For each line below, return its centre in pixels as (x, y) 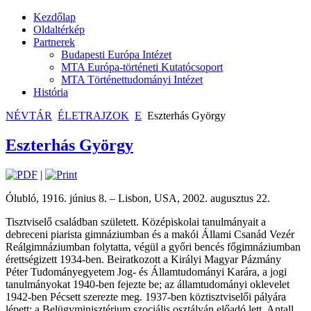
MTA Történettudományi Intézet (132, 79)
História (51, 92)
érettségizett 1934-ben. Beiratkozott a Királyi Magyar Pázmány (143, 259)
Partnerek (54, 42)
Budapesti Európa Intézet (116, 54)
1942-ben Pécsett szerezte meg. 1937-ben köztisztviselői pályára (146, 296)
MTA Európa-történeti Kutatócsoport (142, 67)
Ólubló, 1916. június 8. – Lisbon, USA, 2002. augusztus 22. (138, 198)
